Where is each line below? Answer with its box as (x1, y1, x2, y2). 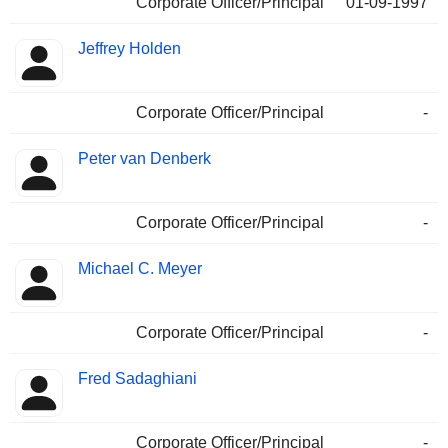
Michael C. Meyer (78, 260, 202, 278)
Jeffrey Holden (78, 40, 181, 58)
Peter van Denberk (78, 150, 211, 168)
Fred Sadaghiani (78, 370, 197, 388)
